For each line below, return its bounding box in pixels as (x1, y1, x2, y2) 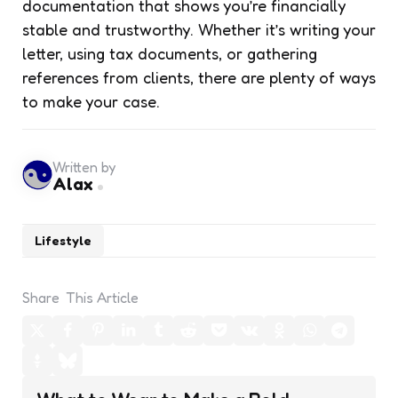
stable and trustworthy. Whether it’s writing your (22, 19, 376, 39)
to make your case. (22, 91, 164, 111)
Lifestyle (35, 232, 92, 248)
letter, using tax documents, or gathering (22, 43, 317, 63)
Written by (52, 158, 115, 177)
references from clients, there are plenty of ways (22, 67, 376, 87)
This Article (66, 288, 139, 306)
